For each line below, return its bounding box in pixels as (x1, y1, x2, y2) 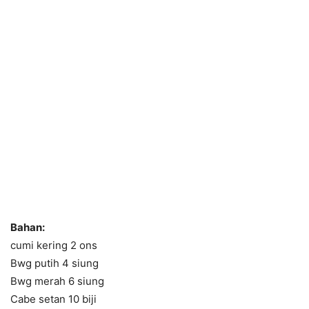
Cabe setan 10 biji (10, 292, 97, 306)
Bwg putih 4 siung (10, 257, 99, 270)
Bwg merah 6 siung (10, 275, 104, 288)
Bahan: (10, 221, 45, 234)
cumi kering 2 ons (10, 239, 97, 252)
